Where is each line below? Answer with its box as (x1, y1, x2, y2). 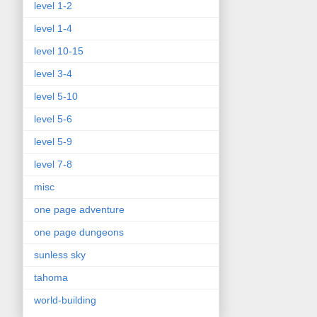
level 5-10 (34, 90, 78, 102)
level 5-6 (34, 113, 72, 125)
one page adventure (34, 203, 125, 215)
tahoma (34, 271, 68, 283)
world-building (34, 294, 96, 306)
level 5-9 (34, 135, 72, 147)
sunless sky (34, 248, 86, 260)
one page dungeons (34, 226, 124, 238)
